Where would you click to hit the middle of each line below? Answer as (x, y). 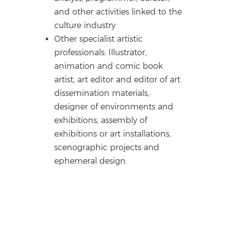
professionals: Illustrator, (101, 52)
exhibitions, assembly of (101, 120)
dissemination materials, (102, 93)
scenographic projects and (107, 147)
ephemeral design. (91, 161)
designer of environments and (114, 107)
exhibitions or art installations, (113, 134)
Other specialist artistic (99, 39)
